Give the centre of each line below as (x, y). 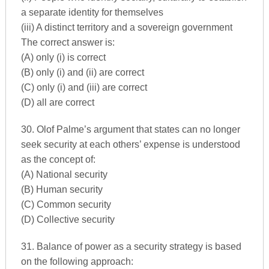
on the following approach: (77, 261)
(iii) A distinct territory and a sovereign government (126, 27)
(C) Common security (66, 204)
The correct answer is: (68, 42)
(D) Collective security (68, 219)
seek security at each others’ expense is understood (130, 144)
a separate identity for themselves (92, 12)
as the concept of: (58, 159)
